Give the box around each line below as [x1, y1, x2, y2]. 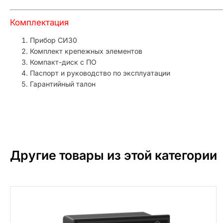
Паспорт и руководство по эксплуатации [30, 68, 170, 77]
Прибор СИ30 [30, 35, 77, 44]
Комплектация [10, 17, 69, 27]
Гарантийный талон [30, 79, 96, 88]
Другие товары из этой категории [10, 147, 217, 163]
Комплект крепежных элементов [30, 46, 142, 55]
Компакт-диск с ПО [30, 57, 97, 66]
